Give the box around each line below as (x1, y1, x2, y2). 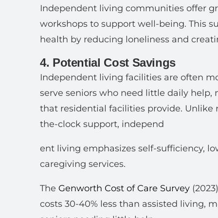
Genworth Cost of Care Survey (58, 183, 192, 194)
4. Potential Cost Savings (40, 56, 176, 69)
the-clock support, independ (40, 119, 164, 129)
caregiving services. (40, 159, 126, 169)
